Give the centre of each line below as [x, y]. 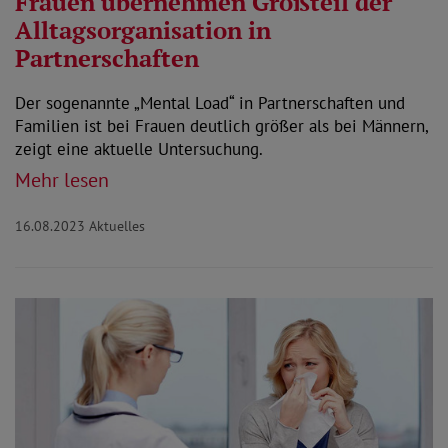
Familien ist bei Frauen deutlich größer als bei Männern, [221, 125]
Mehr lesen [62, 179]
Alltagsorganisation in [143, 29]
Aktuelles [117, 225]
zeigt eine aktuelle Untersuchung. [139, 148]
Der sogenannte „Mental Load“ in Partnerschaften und [210, 102]
